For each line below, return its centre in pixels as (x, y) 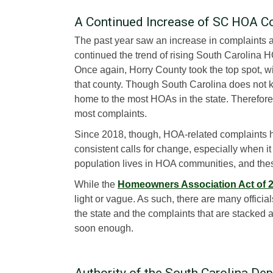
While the (96, 184)
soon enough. (104, 228)
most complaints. (111, 113)
